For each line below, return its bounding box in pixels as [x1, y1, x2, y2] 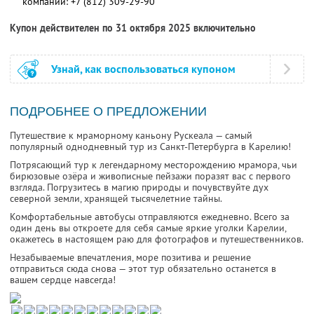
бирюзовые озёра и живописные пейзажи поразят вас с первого [10, 170, 291, 183]
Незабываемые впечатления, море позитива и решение [10, 251, 251, 264]
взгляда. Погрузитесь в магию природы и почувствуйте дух [10, 181, 268, 194]
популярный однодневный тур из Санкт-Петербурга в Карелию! [10, 140, 291, 153]
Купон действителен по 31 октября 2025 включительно [10, 22, 256, 35]
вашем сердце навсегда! [10, 273, 116, 287]
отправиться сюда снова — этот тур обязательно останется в [10, 262, 276, 275]
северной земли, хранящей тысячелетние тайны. [10, 192, 222, 205]
